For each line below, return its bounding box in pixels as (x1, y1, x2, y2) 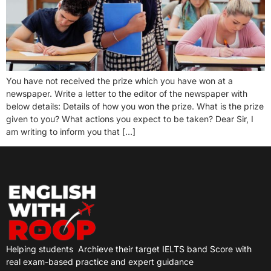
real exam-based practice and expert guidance (6, 256, 194, 267)
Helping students (6, 244, 73, 255)
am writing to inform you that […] (6, 126, 135, 137)
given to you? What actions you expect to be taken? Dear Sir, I (6, 113, 253, 124)
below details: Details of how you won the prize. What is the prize (6, 100, 264, 111)
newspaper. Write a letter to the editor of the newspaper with (6, 88, 247, 99)
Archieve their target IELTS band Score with (78, 244, 252, 255)
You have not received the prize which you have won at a (6, 75, 233, 86)
